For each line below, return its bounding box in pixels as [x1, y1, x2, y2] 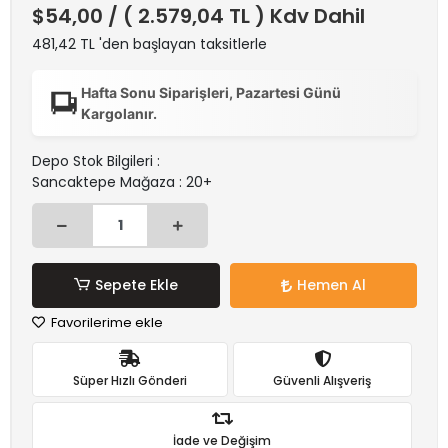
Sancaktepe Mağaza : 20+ [32, 172, 212, 192]
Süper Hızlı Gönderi [72, 371, 187, 389]
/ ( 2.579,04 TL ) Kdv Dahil [108, 2, 365, 30]
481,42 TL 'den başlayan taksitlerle [32, 34, 267, 54]
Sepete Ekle [94, 275, 178, 295]
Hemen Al [296, 275, 366, 295]
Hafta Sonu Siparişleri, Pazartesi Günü [81, 84, 342, 101]
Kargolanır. [81, 105, 158, 122]
